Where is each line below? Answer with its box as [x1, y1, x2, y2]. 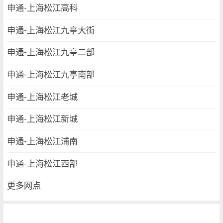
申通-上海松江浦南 [7, 136, 78, 146]
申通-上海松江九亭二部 [7, 47, 95, 58]
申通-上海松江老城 [7, 92, 78, 102]
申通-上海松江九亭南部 [7, 70, 95, 80]
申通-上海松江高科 [7, 3, 78, 13]
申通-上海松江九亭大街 [7, 25, 95, 35]
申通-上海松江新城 [7, 114, 78, 124]
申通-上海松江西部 [7, 158, 78, 169]
